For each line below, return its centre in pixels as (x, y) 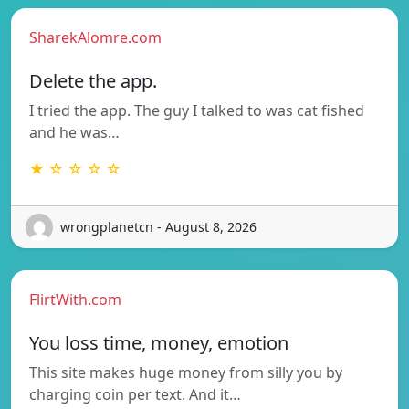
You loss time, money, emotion (159, 342)
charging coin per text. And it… (135, 394)
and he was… (74, 132)
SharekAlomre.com (95, 37)
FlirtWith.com (75, 299)
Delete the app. (93, 80)
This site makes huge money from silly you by (186, 372)
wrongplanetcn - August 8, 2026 (158, 227)
